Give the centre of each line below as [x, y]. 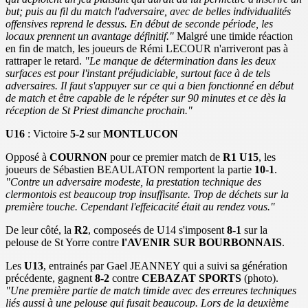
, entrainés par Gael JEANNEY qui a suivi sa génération [165, 266]
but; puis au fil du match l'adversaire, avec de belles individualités [148, 12]
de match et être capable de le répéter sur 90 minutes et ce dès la [146, 98]
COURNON [78, 157]
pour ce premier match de [164, 157]
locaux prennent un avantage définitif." [91, 36]
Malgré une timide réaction [235, 36]
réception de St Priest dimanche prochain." [99, 111]
